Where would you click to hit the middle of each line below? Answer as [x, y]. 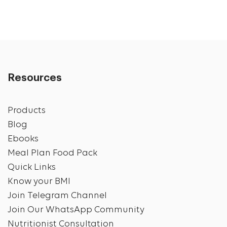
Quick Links [32, 167]
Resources [35, 78]
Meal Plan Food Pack [52, 153]
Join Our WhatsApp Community [76, 210]
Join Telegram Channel [57, 196]
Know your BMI [39, 181]
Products [27, 110]
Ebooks [23, 139]
